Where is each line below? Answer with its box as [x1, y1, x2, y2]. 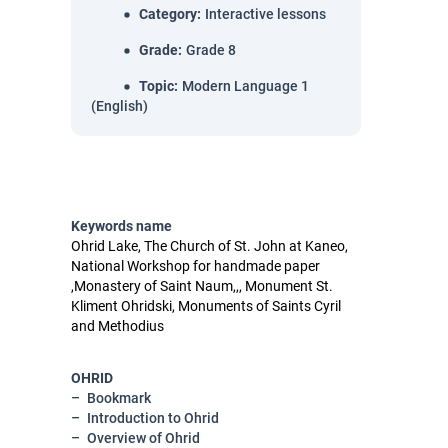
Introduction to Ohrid [87, 410, 219, 426]
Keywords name [71, 218, 172, 234]
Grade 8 [186, 42, 236, 58]
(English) [91, 98, 148, 114]
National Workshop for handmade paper [71, 258, 320, 274]
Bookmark [87, 390, 151, 406]
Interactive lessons [205, 6, 326, 22]
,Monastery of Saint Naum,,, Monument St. [71, 278, 333, 294]
